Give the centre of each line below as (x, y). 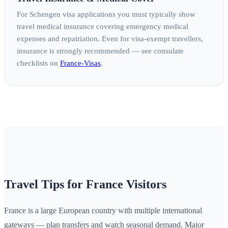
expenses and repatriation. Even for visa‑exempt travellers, (110, 39)
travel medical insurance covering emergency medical (103, 27)
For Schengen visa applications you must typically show (106, 15)
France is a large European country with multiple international (103, 211)
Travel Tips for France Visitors (85, 184)
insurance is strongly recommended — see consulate (100, 51)
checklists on (38, 63)
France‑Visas (80, 63)
